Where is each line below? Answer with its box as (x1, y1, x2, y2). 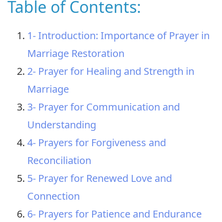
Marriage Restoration (27, 46, 124, 60)
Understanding (27, 117, 96, 131)
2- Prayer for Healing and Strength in (27, 64, 194, 78)
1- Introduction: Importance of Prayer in (27, 28, 210, 42)
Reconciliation (27, 153, 91, 167)
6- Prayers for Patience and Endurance (27, 207, 202, 221)
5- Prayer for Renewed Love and (27, 171, 172, 185)
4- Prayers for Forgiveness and (27, 135, 166, 149)
